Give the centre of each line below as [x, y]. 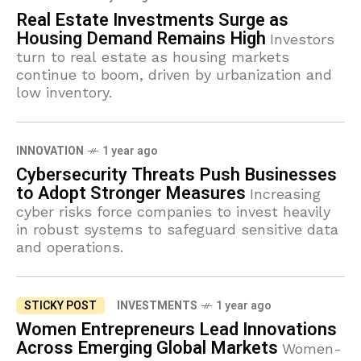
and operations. [70, 247]
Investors [302, 39]
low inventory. [64, 92]
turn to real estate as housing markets [153, 57]
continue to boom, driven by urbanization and [174, 75]
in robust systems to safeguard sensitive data [177, 229]
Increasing [285, 194]
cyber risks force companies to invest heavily [173, 212]
